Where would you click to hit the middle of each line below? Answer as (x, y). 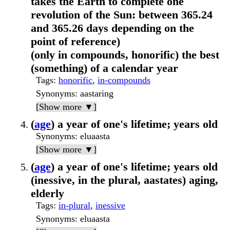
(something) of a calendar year (104, 68)
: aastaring (94, 94)
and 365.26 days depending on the (112, 28)
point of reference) (75, 42)
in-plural (74, 206)
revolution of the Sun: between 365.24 (122, 15)
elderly (47, 194)
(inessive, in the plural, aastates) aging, (124, 180)
